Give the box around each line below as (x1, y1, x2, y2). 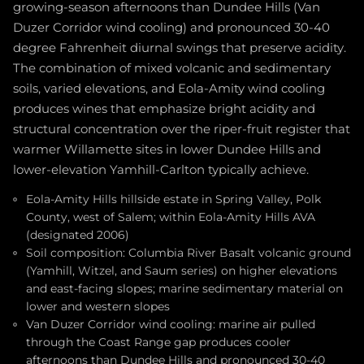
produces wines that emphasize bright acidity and (13, 102, 315, 116)
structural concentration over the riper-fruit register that (13, 122, 350, 136)
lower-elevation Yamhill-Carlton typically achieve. (13, 162, 309, 177)
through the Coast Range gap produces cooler (26, 336, 291, 349)
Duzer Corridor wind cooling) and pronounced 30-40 (13, 20, 330, 35)
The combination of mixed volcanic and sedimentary (13, 61, 331, 76)
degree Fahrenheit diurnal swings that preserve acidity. (13, 41, 346, 55)
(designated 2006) (26, 228, 129, 241)
